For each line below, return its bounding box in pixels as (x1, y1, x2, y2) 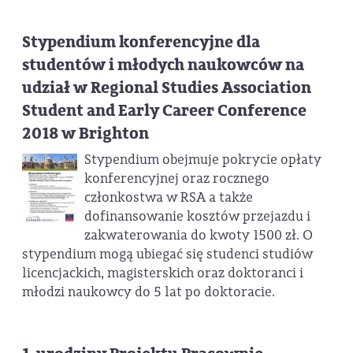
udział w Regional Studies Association (22, 76, 311, 100)
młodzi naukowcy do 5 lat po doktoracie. (22, 282, 278, 301)
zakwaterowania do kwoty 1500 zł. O (84, 225, 313, 244)
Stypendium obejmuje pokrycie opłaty (84, 150, 321, 169)
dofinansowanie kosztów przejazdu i (84, 206, 310, 225)
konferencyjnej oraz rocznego (84, 169, 269, 188)
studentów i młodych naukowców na (22, 54, 304, 77)
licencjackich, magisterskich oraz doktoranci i (22, 263, 303, 282)
